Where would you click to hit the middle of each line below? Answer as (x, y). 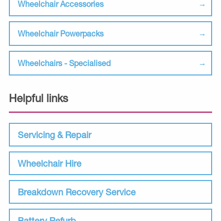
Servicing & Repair (55, 135)
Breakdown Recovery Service (77, 192)
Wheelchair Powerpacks (61, 34)
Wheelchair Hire (50, 164)
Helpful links (38, 98)
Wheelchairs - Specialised (64, 63)
